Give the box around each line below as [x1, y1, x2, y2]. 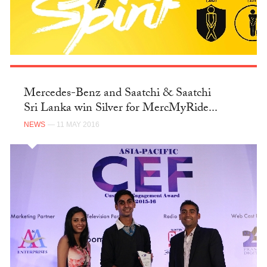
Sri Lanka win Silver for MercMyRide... [23, 98, 218, 119]
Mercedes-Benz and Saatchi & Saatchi [23, 83, 211, 104]
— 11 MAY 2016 [47, 120, 100, 129]
